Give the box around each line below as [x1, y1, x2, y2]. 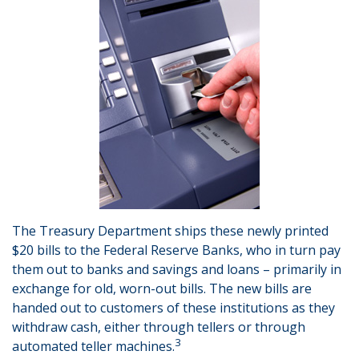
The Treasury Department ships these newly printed [12, 222, 329, 240]
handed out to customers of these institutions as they [12, 299, 335, 317]
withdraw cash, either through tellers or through [12, 318, 305, 336]
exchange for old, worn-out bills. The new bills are [12, 280, 312, 297]
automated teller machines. [12, 337, 175, 355]
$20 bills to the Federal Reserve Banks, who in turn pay [12, 241, 341, 259]
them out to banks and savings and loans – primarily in [12, 260, 341, 278]
